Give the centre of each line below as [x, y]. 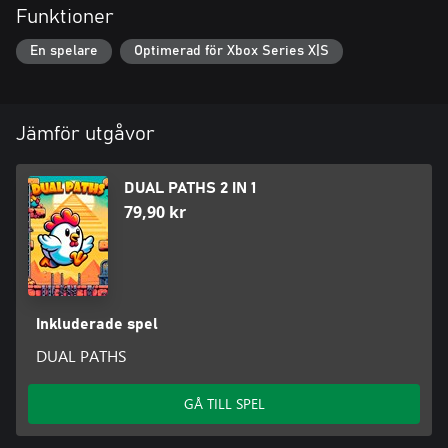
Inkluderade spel [96, 324]
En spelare [64, 51]
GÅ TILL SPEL [224, 404]
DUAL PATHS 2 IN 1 [190, 188]
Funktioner [65, 16]
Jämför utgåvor [85, 134]
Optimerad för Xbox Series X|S [231, 51]
